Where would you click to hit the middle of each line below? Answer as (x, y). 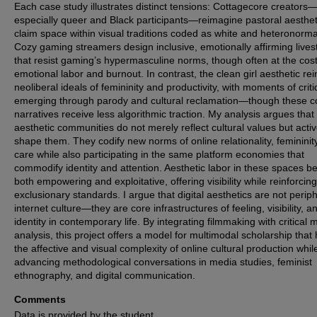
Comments (40, 299)
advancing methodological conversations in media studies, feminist (163, 261)
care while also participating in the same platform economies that (159, 154)
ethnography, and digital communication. (105, 275)
